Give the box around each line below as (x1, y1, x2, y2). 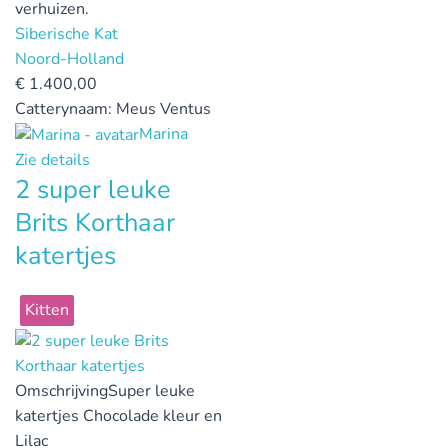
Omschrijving (15, 379, 108, 402)
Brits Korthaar (15, 204, 175, 240)
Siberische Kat (15, 23, 118, 46)
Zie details (15, 148, 90, 171)
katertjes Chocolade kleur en (15, 404, 222, 427)
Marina (139, 123, 188, 146)
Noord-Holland (15, 48, 124, 71)
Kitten (25, 298, 69, 321)
